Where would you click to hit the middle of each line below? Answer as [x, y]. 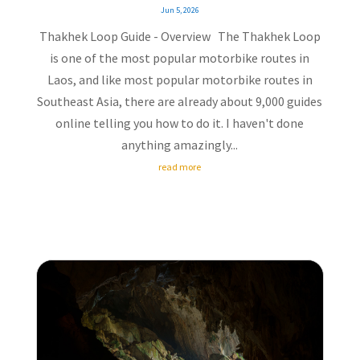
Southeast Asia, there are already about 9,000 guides [180, 102]
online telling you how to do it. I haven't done [180, 123]
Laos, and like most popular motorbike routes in [180, 80]
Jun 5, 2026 [180, 10]
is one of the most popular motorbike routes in [180, 58]
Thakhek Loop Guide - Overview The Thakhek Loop [180, 37]
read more [180, 167]
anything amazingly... [180, 145]
